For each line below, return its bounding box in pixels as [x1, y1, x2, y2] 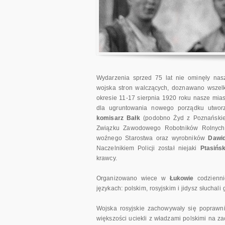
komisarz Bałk [96, 115, 140, 122]
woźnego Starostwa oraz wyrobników [96, 135, 208, 142]
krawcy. [96, 155, 117, 162]
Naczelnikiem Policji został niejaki [96, 145, 200, 152]
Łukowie [169, 175, 194, 182]
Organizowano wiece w [96, 175, 170, 182]
